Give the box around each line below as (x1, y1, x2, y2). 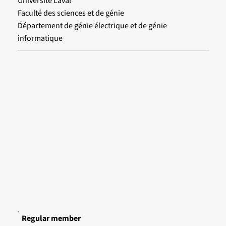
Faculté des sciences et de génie (17, 7, 124, 19)
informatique (17, 32, 63, 44)
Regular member (21, 212, 81, 224)
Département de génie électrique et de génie (17, 20, 167, 31)
